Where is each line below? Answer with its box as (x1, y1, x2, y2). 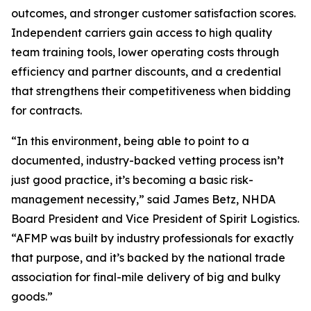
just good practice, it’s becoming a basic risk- (11, 173, 253, 187)
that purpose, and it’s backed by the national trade (11, 251, 285, 265)
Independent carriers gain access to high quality (11, 26, 272, 40)
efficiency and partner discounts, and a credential (11, 65, 281, 79)
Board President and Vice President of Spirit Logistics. (11, 212, 299, 226)
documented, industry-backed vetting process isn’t (11, 153, 284, 168)
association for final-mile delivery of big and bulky (11, 270, 280, 285)
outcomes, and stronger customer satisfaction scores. (11, 6, 296, 21)
